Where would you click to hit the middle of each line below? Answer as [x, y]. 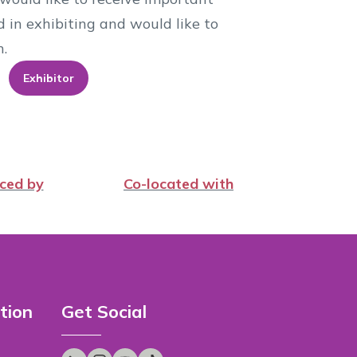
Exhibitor [49, 78]
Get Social [104, 312]
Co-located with [178, 184]
